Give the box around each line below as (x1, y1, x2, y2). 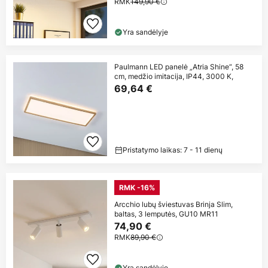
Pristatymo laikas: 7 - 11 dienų (123, 144, 223, 155)
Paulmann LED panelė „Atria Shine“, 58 (114, 61, 243, 72)
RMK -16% (119, 182, 155, 192)
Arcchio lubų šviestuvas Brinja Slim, (114, 199, 233, 209)
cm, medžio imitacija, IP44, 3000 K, (114, 71, 233, 81)
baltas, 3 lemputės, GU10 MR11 (114, 208, 218, 219)
